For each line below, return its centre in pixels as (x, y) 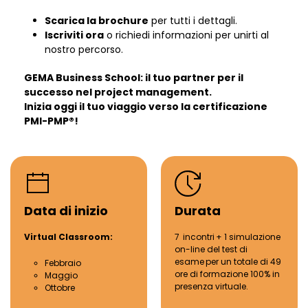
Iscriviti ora (74, 35)
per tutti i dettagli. (193, 21)
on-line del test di (211, 249)
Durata (198, 211)
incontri (199, 237)
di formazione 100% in (235, 274)
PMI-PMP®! (51, 121)
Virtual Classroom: (68, 237)
